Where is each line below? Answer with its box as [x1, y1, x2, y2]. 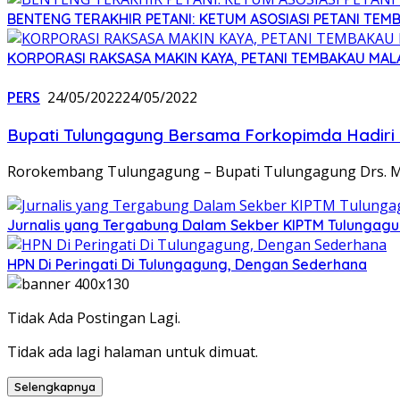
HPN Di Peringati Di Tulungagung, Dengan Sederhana [7, 255, 367, 274]
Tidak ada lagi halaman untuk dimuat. [7, 342, 258, 362]
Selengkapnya [14, 379, 96, 395]
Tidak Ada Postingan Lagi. [7, 308, 180, 329]
